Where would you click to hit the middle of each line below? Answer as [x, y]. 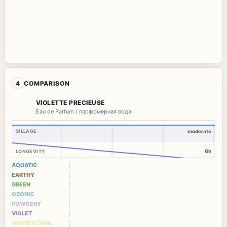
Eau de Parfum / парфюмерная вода [84, 112]
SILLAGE [26, 131]
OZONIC [23, 194]
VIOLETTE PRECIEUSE [70, 103]
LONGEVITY [31, 152]
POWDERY [26, 204]
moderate [199, 131]
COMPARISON [47, 83]
